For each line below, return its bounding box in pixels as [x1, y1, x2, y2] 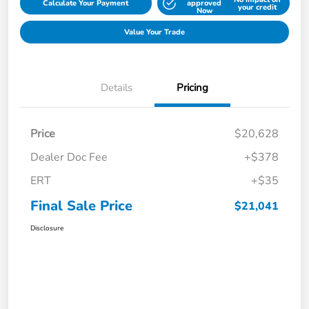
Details [101, 81, 132, 95]
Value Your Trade [124, 27, 185, 38]
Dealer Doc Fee [30, 150, 108, 166]
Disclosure [30, 223, 63, 234]
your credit [237, 1, 277, 12]
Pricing [177, 81, 208, 95]
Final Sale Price [30, 197, 132, 216]
